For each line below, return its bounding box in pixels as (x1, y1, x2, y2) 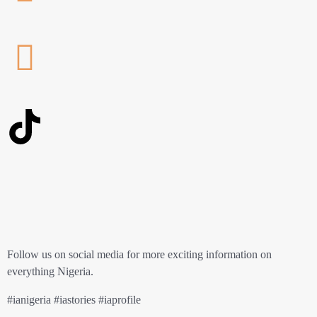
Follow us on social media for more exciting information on (7, 248, 272, 261)
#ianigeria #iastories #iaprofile (7, 294, 144, 306)
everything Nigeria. (7, 265, 93, 278)
